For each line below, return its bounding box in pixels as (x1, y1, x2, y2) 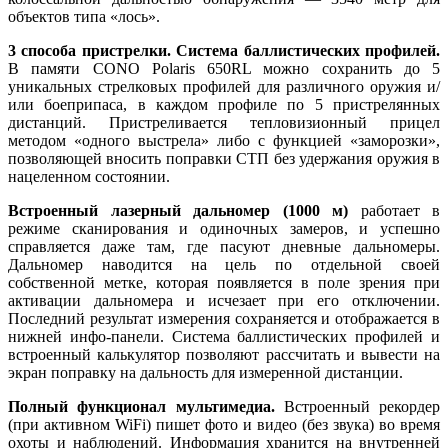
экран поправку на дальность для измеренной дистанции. (8, 363, 403, 381)
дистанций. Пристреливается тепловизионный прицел (8, 113, 440, 131)
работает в (348, 201, 440, 219)
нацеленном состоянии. (8, 167, 170, 185)
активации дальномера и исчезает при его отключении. (8, 291, 440, 309)
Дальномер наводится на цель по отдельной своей (8, 255, 440, 273)
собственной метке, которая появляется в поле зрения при (8, 273, 440, 291)
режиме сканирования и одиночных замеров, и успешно (8, 219, 440, 237)
